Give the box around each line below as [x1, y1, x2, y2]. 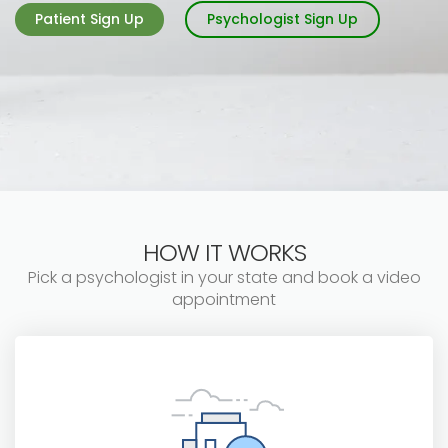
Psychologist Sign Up [207, 9, 358, 29]
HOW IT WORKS [142, 236, 306, 269]
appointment [172, 288, 276, 311]
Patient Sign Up [35, 9, 144, 29]
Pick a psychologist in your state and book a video [27, 266, 421, 289]
